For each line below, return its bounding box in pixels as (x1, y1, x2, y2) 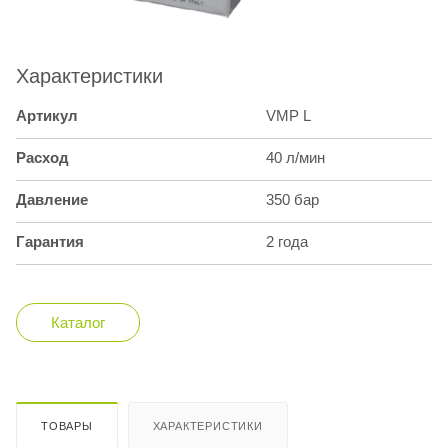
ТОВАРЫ (41, 420, 93, 433)
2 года (266, 233, 308, 251)
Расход (16, 149, 69, 167)
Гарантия (16, 233, 84, 251)
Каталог (51, 314, 105, 332)
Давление (16, 191, 88, 209)
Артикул (16, 107, 78, 125)
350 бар (266, 191, 319, 209)
